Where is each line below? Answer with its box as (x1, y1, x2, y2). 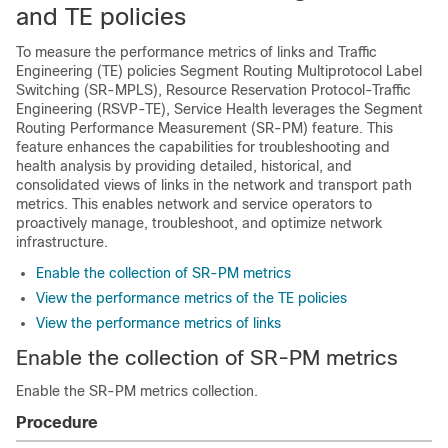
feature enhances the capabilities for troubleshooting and (16, 139, 390, 155)
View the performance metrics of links (36, 315, 281, 331)
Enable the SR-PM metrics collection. (16, 383, 258, 399)
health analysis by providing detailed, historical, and (16, 158, 352, 174)
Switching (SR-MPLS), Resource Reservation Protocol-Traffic (16, 82, 411, 98)
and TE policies (16, 3, 186, 30)
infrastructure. (16, 234, 108, 250)
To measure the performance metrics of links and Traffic (16, 44, 377, 60)
